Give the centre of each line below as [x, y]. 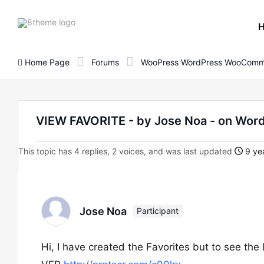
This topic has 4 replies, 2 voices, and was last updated [126, 151]
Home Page [46, 62]
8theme [90, 21]
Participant [158, 211]
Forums [105, 62]
